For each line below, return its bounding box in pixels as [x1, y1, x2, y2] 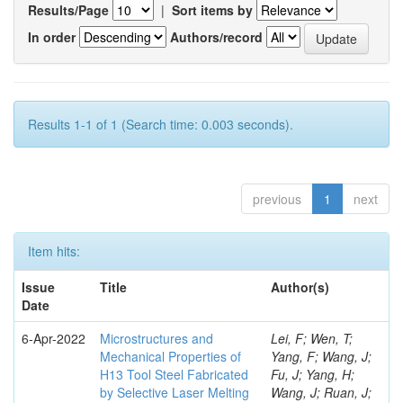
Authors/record [170, 27, 263, 46]
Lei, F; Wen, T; [271, 329, 353, 347]
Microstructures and [100, 329, 213, 347]
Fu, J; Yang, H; [271, 365, 354, 383]
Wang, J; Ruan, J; [271, 383, 372, 401]
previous [253, 190, 301, 208]
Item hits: [28, 242, 80, 260]
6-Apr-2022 [22, 329, 85, 347]
